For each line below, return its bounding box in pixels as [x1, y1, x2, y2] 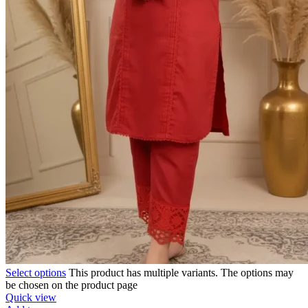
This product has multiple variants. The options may [69, 266, 294, 278]
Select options [5, 266, 66, 278]
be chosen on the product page [5, 278, 137, 291]
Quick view [5, 291, 56, 303]
